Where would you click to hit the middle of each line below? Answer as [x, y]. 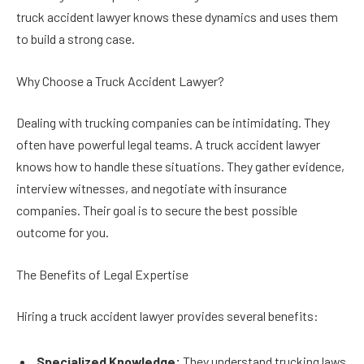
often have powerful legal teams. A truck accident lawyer [168, 145]
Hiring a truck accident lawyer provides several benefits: [167, 316]
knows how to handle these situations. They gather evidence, [180, 167]
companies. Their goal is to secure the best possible [157, 210]
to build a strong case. [76, 39]
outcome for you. [63, 232]
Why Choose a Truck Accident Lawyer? [120, 80]
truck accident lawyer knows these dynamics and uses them [177, 17]
